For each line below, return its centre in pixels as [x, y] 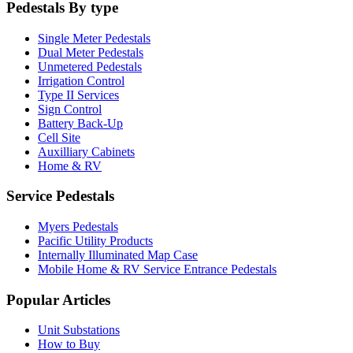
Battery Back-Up [80, 123]
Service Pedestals [60, 196]
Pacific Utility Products [95, 241]
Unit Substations [79, 330]
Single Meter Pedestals [94, 38]
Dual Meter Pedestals [91, 52]
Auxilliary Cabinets [86, 151]
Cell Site [59, 137]
